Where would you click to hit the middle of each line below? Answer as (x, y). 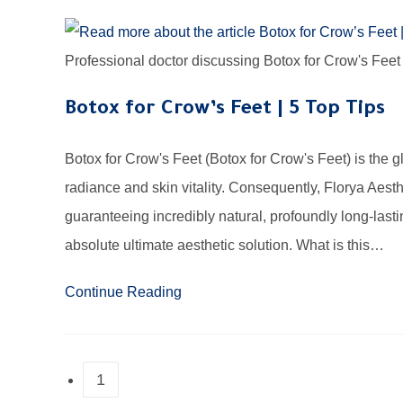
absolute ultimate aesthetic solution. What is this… (224, 245)
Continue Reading (123, 291)
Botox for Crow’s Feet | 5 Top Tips (225, 110)
